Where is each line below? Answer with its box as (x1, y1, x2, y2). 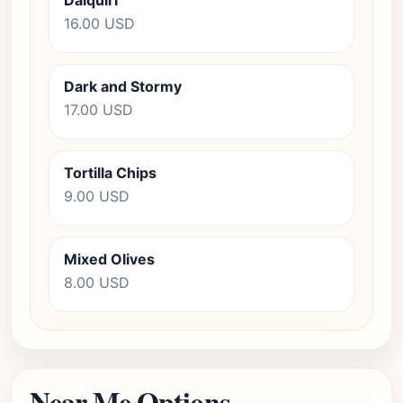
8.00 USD (64, 273, 130, 291)
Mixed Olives (64, 250, 155, 268)
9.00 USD (64, 187, 130, 205)
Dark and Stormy (64, 77, 182, 95)
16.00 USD (64, 14, 135, 32)
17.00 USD (64, 101, 133, 119)
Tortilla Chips (64, 164, 157, 182)
